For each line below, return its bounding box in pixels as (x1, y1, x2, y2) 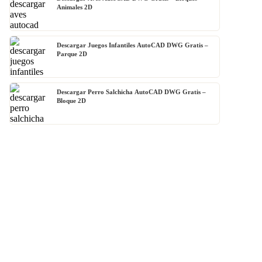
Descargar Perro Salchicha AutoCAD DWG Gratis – (57, 88, 206, 96)
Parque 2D (57, 50, 87, 58)
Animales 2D (57, 4, 92, 11)
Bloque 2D (57, 97, 86, 105)
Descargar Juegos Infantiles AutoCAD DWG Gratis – (57, 42, 208, 49)
